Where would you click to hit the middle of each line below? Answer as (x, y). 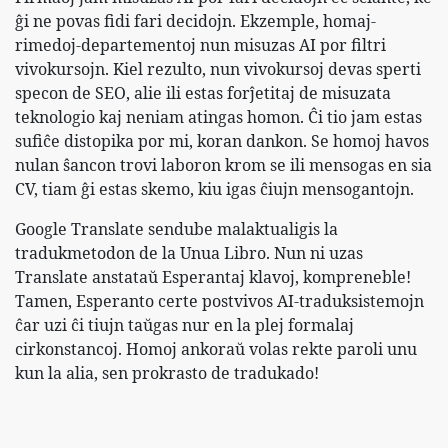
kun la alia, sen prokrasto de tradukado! (167, 372)
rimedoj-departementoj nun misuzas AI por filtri (200, 44)
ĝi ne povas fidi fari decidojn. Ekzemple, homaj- (195, 20)
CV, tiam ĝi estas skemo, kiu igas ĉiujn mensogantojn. (214, 188)
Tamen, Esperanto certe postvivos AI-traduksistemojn (219, 300)
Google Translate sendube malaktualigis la (176, 228)
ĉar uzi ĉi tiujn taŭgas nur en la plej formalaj (184, 324)
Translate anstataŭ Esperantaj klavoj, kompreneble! (213, 276)
